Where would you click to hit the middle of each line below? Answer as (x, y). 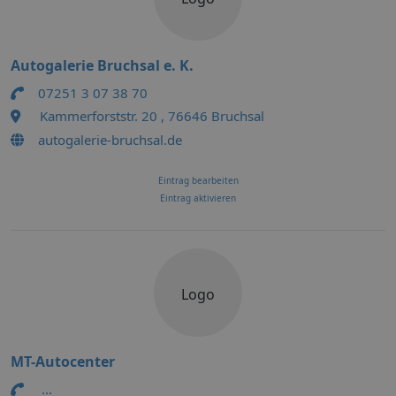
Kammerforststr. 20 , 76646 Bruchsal (152, 116)
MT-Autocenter (63, 362)
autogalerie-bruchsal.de (110, 140)
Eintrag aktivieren (198, 198)
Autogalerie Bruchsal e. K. (102, 65)
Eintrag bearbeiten (198, 180)
